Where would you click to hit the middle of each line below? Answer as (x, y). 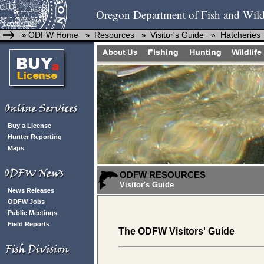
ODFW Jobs (26, 202)
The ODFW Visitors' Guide (176, 231)
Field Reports (29, 224)
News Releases (31, 190)
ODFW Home (52, 35)
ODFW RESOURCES (163, 175)
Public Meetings (32, 213)
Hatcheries (238, 35)
